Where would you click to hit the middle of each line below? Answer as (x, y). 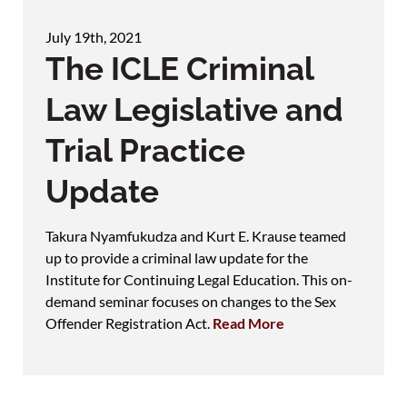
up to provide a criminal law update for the (177, 257)
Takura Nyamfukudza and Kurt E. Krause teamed (196, 235)
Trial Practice (145, 150)
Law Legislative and (194, 109)
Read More (248, 323)
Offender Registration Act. (129, 323)
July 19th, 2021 (94, 36)
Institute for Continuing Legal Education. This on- (199, 279)
